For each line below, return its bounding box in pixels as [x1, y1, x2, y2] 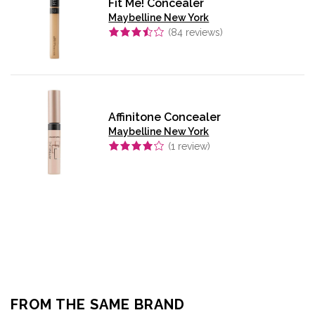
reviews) [183, 26, 224, 38]
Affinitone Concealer [108, 110, 221, 124]
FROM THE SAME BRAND [11, 295, 185, 313]
